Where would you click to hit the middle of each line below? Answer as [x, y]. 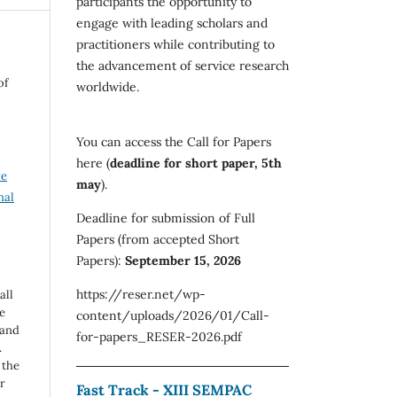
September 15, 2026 [183, 260]
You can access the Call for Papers [174, 141]
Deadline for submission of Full [166, 218]
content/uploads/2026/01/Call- [173, 315]
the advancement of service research [183, 65]
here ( [93, 163]
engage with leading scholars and [172, 23]
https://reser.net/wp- [141, 294]
